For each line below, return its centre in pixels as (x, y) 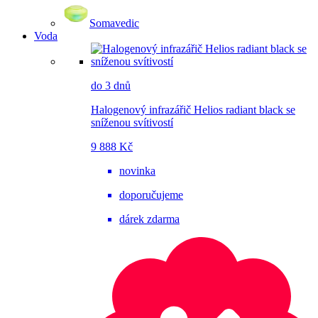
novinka (137, 170)
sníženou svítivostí (132, 122)
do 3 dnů (111, 85)
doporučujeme (151, 194)
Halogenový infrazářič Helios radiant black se (193, 109)
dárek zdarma (149, 219)
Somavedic (114, 23)
